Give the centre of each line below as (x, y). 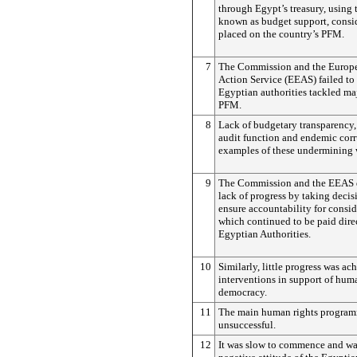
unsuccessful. (247, 325)
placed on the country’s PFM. (281, 34)
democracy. (243, 292)
